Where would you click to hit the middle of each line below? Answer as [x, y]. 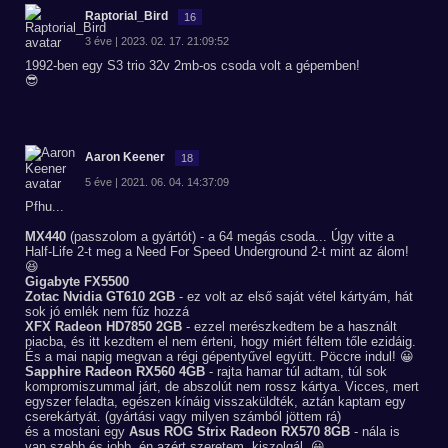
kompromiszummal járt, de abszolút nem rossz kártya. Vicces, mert [222, 386]
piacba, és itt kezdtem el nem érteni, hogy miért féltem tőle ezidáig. [220, 341]
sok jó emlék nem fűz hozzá [107, 311]
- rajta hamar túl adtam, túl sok [296, 371]
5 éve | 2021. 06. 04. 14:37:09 [157, 182]
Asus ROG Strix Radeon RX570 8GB [239, 431]
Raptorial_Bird [126, 16]
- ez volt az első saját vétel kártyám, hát [294, 296]
